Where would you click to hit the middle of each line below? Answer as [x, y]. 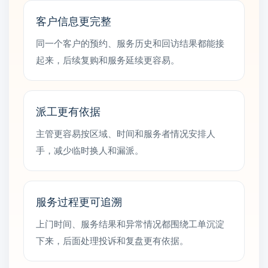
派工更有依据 [68, 111]
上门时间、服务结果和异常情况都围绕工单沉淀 [130, 223]
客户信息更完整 [74, 20]
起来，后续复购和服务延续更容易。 [108, 60]
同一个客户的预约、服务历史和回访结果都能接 [130, 43]
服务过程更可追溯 [79, 201]
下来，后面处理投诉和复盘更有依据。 [112, 240]
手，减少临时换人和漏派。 [90, 150]
